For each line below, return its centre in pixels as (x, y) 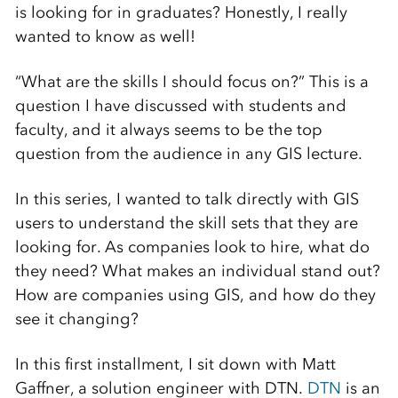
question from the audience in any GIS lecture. (188, 154)
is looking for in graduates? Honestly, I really (181, 13)
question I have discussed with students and (180, 106)
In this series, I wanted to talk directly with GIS (187, 199)
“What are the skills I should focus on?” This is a (191, 82)
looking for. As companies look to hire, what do (192, 247)
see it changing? (76, 319)
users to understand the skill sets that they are (186, 223)
